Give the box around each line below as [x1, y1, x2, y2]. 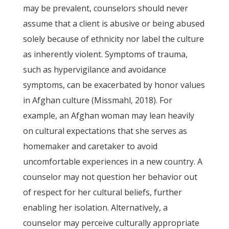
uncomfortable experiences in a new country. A [22, 156, 202, 167]
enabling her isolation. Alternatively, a [22, 202, 168, 213]
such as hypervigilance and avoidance [22, 64, 166, 75]
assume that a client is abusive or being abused [22, 18, 204, 29]
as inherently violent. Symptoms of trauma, [22, 49, 188, 60]
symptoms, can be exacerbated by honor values [22, 79, 205, 90]
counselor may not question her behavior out [22, 171, 197, 182]
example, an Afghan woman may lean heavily [22, 110, 194, 121]
